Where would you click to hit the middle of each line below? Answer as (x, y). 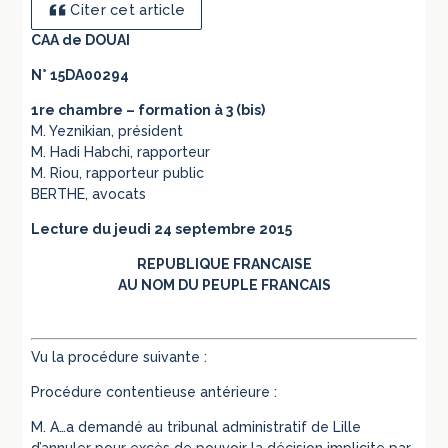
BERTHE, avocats (89, 194)
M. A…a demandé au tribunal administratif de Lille (196, 427)
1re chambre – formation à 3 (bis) (148, 110)
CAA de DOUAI (81, 40)
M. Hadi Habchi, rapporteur (121, 152)
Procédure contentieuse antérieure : (154, 392)
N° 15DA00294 (80, 75)
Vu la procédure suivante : (119, 357)
